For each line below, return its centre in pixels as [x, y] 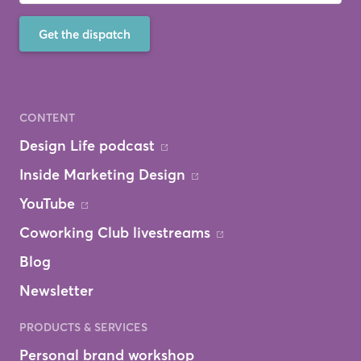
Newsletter [56, 291]
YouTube [47, 204]
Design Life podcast [87, 146]
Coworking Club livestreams [115, 233]
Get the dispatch [85, 34]
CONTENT [47, 118]
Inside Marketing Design [102, 175]
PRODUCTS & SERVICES [83, 327]
